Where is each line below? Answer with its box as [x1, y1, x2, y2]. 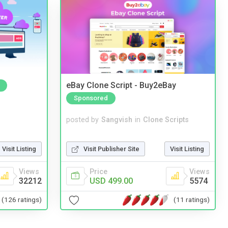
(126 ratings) [2, 195, 42, 204]
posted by [66, 116, 99, 125]
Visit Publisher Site [83, 145, 139, 153]
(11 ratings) [174, 195, 210, 204]
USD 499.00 [90, 176, 133, 186]
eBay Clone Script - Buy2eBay [66, 80, 176, 91]
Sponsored [74, 94, 108, 102]
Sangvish [101, 116, 132, 125]
